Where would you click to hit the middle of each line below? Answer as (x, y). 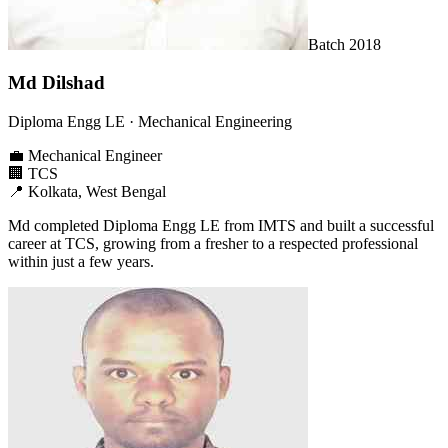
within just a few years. (81, 262)
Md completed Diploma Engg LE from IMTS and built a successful (221, 226)
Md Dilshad (56, 83)
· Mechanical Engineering (208, 122)
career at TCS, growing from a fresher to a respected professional (213, 244)
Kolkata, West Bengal (97, 192)
